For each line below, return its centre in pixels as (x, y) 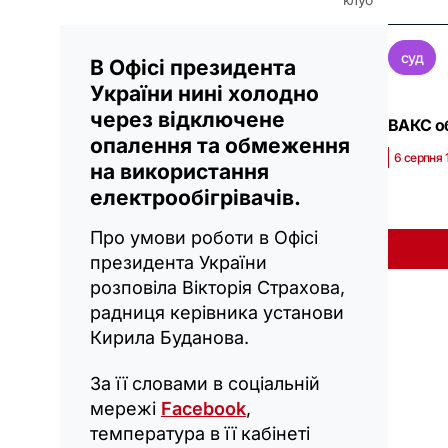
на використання (179, 172)
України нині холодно (204, 94)
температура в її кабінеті (200, 434)
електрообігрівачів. (195, 198)
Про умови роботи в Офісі (204, 238)
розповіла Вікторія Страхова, (217, 288)
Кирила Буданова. (169, 338)
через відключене (187, 120)
